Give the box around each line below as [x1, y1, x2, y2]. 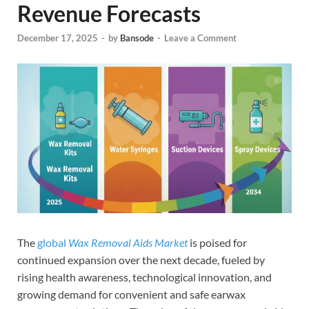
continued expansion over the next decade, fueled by [17, 252, 265, 266]
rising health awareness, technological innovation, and [17, 270, 272, 283]
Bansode [120, 32, 154, 44]
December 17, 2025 [17, 32, 98, 44]
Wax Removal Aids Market [68, 235, 188, 249]
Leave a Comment [164, 32, 237, 44]
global [37, 235, 68, 249]
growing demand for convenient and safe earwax [17, 287, 246, 301]
